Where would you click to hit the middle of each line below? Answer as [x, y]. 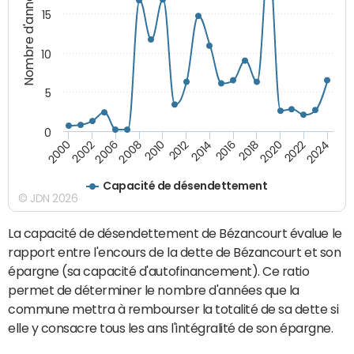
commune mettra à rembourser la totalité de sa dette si [173, 309]
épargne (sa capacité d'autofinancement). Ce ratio [159, 271]
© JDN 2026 [48, 198]
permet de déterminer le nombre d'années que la [154, 290]
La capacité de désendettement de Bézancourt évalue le [175, 233]
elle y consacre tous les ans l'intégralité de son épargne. [171, 328]
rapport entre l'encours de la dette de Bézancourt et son [175, 252]
